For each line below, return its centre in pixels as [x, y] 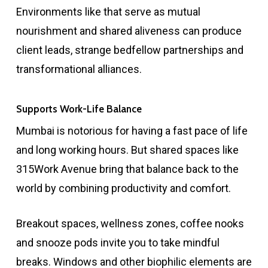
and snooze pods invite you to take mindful [118, 243]
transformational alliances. [79, 69]
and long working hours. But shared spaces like [127, 150]
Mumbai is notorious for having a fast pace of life [132, 131]
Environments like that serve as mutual [108, 12]
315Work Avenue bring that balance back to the [127, 169]
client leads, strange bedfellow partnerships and [130, 50]
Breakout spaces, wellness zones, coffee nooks [130, 224]
